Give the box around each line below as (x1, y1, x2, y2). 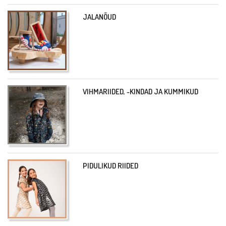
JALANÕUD (83, 12, 117, 22)
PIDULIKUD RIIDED (83, 160, 139, 171)
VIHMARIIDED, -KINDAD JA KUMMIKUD (83, 86, 199, 96)
